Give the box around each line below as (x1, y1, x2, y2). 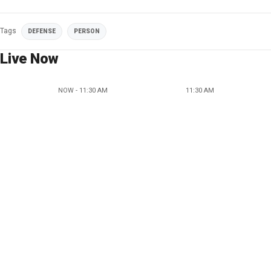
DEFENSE (28, 28, 56, 34)
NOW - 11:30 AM (58, 87, 108, 94)
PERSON (74, 28, 100, 34)
